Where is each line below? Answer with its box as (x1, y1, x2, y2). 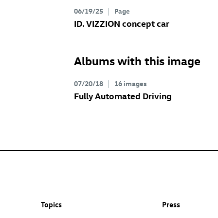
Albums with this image (74, 53, 200, 68)
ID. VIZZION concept (74, 17, 155, 29)
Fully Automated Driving (74, 90, 172, 101)
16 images (114, 78, 147, 88)
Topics (41, 199, 62, 209)
